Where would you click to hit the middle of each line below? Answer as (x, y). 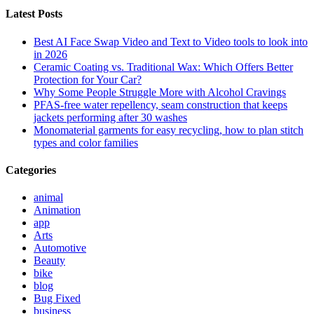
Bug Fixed (57, 299)
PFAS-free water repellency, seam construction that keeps (161, 104)
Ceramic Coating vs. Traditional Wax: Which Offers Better (163, 67)
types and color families (86, 142)
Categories (31, 170)
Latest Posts (34, 14)
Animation (57, 210)
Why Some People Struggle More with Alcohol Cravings (160, 92)
